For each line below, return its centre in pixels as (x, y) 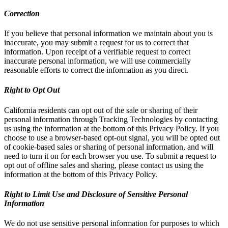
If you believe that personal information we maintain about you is (108, 34)
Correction (22, 13)
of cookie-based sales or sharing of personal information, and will (109, 147)
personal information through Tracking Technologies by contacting (111, 119)
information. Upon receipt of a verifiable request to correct (97, 52)
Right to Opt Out (32, 90)
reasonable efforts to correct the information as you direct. (96, 70)
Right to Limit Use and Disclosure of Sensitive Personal (96, 194)
